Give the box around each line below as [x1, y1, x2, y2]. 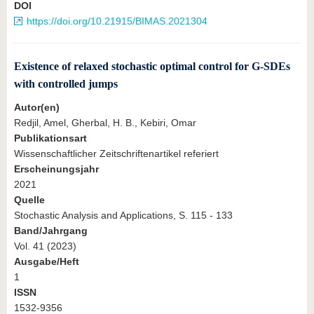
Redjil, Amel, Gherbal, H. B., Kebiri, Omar [14, 117, 196, 129]
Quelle [14, 194, 45, 206]
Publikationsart [14, 132, 87, 144]
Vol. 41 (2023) [14, 240, 76, 252]
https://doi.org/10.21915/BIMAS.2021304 [27, 15, 207, 27]
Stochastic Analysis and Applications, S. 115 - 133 [14, 210, 233, 221]
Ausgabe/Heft [14, 256, 79, 268]
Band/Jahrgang [14, 225, 88, 237]
